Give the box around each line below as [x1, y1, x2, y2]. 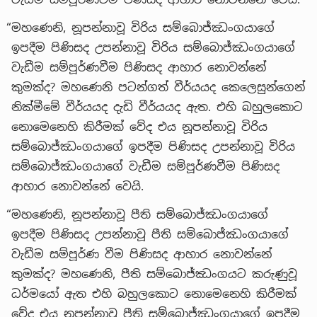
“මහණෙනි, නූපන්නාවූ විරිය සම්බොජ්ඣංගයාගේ [6, 20, 275, 35]
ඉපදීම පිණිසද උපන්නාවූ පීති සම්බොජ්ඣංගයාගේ [11, 226, 289, 242]
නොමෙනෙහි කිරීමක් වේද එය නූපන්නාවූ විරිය [11, 119, 267, 134]
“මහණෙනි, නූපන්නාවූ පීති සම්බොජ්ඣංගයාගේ [6, 207, 268, 222]
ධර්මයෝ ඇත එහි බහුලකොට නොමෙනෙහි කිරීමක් [11, 286, 296, 301]
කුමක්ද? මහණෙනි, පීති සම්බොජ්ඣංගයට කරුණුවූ [11, 266, 297, 282]
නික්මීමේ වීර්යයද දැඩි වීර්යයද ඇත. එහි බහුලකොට [11, 99, 303, 115]
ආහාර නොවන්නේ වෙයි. [11, 178, 144, 194]
